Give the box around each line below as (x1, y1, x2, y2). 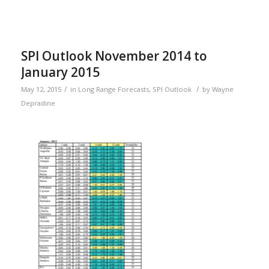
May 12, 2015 (20, 85, 61, 94)
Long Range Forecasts (77, 85, 149, 94)
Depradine (20, 98, 55, 108)
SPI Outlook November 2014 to (20, 47, 207, 65)
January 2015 (20, 64, 100, 81)
